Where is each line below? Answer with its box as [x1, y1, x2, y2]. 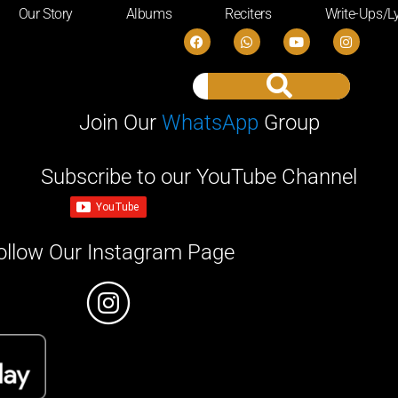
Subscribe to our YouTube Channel [41, 164, 357, 190]
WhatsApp [161, 110, 259, 136]
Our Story [18, 5, 73, 22]
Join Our [78, 110, 162, 136]
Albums [125, 5, 172, 22]
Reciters [225, 5, 272, 22]
